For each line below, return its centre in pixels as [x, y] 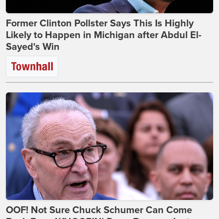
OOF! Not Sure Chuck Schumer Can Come [99, 210]
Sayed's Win [33, 47]
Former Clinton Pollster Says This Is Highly [100, 23]
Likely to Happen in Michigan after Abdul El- [104, 35]
